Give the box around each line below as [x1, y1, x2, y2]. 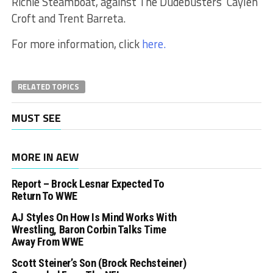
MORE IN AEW [11, 149, 79, 165]
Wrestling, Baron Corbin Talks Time [11, 223, 166, 236]
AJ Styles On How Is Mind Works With [11, 211, 177, 224]
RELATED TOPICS [17, 80, 79, 93]
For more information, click [11, 35, 140, 52]
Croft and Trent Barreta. [11, 10, 126, 27]
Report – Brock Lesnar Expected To [11, 177, 165, 190]
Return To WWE [11, 190, 77, 202]
